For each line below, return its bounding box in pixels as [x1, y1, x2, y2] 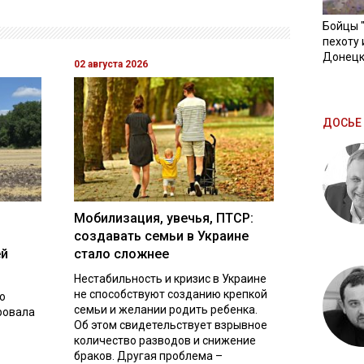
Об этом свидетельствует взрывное [73, 318, 267, 331]
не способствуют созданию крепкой [73, 287, 267, 301]
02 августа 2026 [73, 58, 148, 70]
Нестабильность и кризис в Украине [73, 271, 266, 285]
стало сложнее [73, 245, 169, 262]
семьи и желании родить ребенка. [73, 302, 258, 316]
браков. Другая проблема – [73, 349, 223, 362]
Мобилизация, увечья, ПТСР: [73, 210, 253, 226]
